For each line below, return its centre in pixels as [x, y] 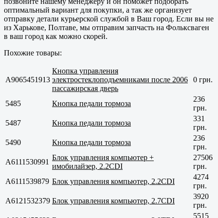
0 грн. [203, 79]
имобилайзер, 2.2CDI [87, 166]
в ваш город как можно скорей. [56, 36]
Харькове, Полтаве [45, 27]
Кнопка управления [85, 71]
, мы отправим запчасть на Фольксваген [143, 27]
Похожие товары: [33, 53]
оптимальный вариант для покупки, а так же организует [98, 10]
